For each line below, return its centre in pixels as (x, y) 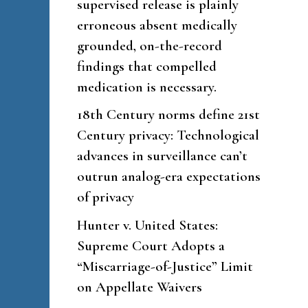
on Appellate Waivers (140, 287)
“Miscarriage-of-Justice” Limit (165, 266)
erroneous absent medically (157, 25)
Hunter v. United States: (147, 225)
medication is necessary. (147, 87)
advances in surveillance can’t (162, 156)
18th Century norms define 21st (168, 114)
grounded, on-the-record (150, 45)
